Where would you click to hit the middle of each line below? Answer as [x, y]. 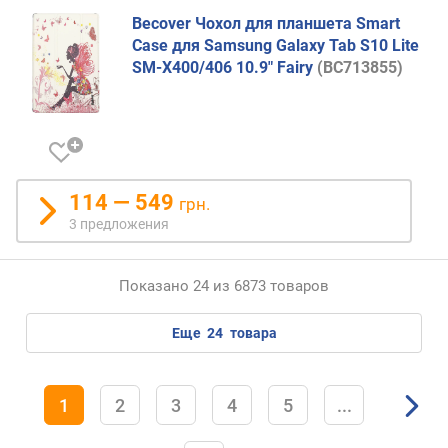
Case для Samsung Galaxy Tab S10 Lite [275, 45]
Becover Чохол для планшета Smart [266, 23]
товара [251, 332]
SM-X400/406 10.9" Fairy [224, 67]
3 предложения [119, 223]
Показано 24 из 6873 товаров [224, 285]
